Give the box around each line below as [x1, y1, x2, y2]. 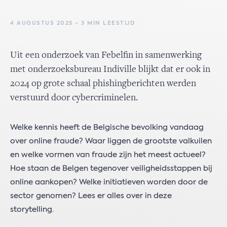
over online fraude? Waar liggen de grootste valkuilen [10, 137, 212, 145]
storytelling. [10, 206, 56, 213]
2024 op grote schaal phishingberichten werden [10, 79, 196, 89]
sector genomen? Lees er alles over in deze [10, 192, 172, 200]
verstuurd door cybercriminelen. [10, 93, 138, 103]
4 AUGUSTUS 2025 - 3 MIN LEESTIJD [10, 20, 135, 26]
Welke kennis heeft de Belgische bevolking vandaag [10, 124, 204, 131]
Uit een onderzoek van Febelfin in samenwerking [10, 51, 202, 60]
